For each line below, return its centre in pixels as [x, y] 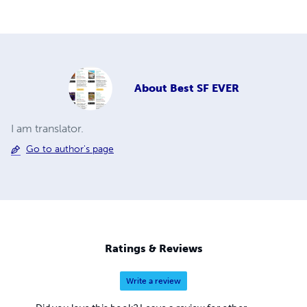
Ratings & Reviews [153, 248]
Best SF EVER [204, 88]
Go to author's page [70, 149]
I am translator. [47, 129]
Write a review [153, 281]
